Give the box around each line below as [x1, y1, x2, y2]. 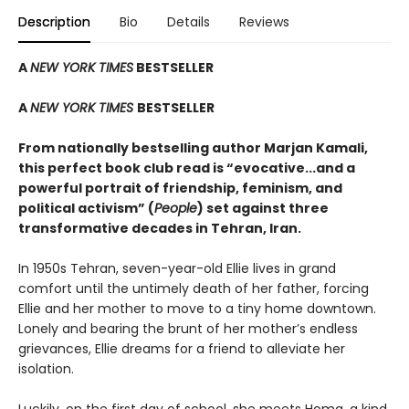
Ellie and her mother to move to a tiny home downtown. [18, 299, 376, 319]
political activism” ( [18, 199, 154, 218]
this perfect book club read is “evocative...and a [18, 159, 355, 178]
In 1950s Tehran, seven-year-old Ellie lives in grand [18, 259, 336, 278]
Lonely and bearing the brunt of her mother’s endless [18, 320, 358, 339]
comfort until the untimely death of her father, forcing [18, 279, 369, 299]
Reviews [239, 13, 289, 32]
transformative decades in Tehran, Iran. [18, 219, 301, 238]
